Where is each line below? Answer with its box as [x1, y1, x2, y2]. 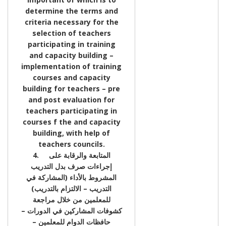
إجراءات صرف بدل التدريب [31, 161, 112, 171]
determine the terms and [25, 6, 118, 16]
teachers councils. [38, 139, 105, 149]
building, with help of [33, 128, 110, 138]
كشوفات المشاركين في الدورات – [21, 205, 122, 215]
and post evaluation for [28, 94, 115, 104]
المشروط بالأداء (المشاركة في [26, 172, 117, 182]
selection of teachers [32, 28, 111, 38]
